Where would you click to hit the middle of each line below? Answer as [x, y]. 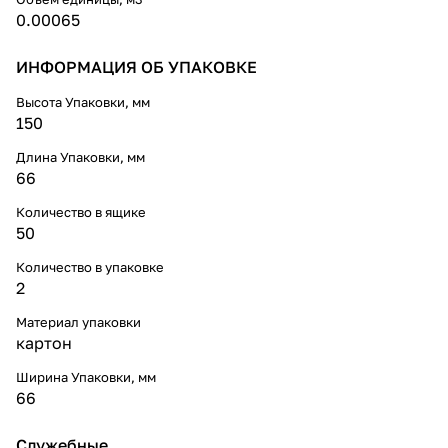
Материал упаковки [78, 321]
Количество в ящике [81, 211]
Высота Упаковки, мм [83, 101]
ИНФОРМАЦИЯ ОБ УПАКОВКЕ [136, 66]
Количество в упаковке [90, 266]
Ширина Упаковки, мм [86, 376]
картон [44, 342]
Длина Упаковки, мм [80, 156]
